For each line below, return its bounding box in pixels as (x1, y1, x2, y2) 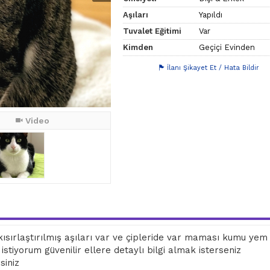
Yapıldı (199, 10, 223, 19)
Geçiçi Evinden (199, 42, 256, 52)
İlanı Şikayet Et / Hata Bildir (167, 63, 260, 72)
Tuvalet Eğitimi (123, 26, 182, 36)
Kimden (123, 42, 154, 52)
